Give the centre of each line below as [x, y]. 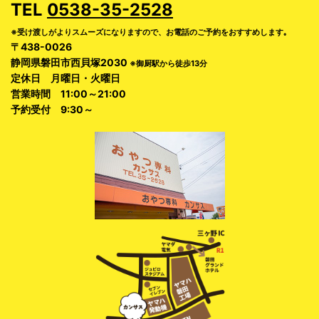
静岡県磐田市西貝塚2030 [70, 62]
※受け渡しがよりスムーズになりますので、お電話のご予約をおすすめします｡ [149, 32]
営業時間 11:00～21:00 [68, 93]
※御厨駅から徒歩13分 [168, 63]
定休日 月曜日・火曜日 [66, 78]
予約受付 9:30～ [52, 109]
